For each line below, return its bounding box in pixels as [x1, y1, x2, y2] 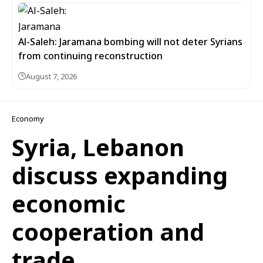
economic [12, 187, 126, 220]
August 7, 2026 [26, 71, 77, 82]
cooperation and [12, 215, 204, 248]
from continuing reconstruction [18, 49, 163, 62]
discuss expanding [12, 159, 228, 191]
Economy [12, 113, 44, 124]
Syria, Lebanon [12, 131, 184, 163]
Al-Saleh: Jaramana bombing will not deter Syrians [18, 35, 242, 48]
